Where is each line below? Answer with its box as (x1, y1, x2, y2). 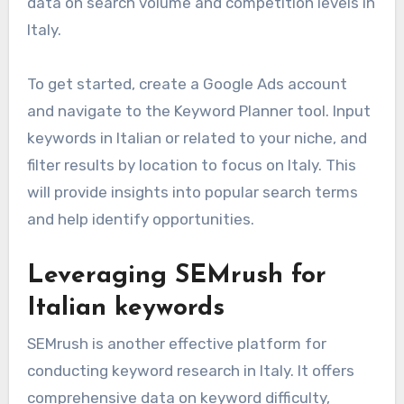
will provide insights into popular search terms (26, 183, 358, 202)
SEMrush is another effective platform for (26, 335, 326, 353)
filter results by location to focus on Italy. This (26, 156, 356, 175)
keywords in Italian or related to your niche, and (26, 129, 367, 148)
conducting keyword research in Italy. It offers (26, 362, 354, 381)
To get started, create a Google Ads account (26, 75, 347, 94)
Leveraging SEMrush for (26, 263, 326, 289)
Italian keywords (26, 296, 225, 322)
